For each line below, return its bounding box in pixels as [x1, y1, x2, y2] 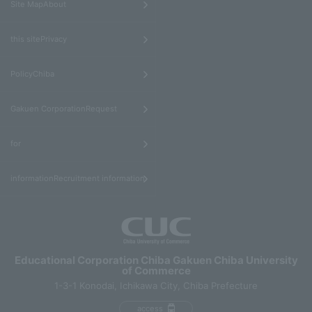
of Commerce [121, 264, 191, 278]
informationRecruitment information [10, 173, 145, 184]
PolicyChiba [10, 69, 54, 79]
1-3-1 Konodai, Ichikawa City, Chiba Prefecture [54, 280, 258, 292]
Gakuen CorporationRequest [10, 104, 117, 114]
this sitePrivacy [10, 34, 67, 45]
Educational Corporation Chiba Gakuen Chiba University [14, 253, 298, 267]
